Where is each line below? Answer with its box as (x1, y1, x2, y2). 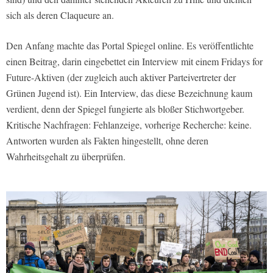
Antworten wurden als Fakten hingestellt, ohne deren (6, 133, 208, 147)
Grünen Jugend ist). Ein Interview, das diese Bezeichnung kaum (6, 86, 252, 99)
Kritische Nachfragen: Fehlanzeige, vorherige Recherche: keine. (6, 118, 252, 131)
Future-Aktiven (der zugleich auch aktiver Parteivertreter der (6, 70, 236, 83)
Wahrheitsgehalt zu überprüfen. (6, 149, 126, 163)
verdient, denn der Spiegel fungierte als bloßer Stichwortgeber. (6, 102, 244, 115)
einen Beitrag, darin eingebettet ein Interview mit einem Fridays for (6, 54, 263, 68)
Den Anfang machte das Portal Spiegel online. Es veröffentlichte (6, 38, 253, 52)
